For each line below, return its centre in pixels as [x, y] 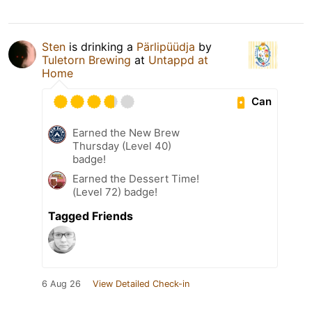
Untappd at [178, 60]
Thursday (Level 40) [122, 146]
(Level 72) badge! [115, 192]
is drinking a [101, 46]
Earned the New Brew [126, 132]
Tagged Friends [91, 216]
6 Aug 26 [61, 283]
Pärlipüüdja [166, 46]
